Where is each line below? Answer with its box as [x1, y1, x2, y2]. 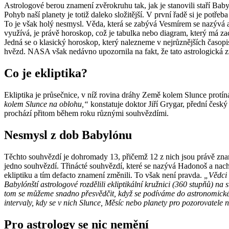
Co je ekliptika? [4, 66, 87, 80]
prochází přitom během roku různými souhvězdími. [4, 108, 169, 118]
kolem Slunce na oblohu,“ [4, 99, 88, 108]
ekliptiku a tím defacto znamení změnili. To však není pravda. [4, 170, 204, 179]
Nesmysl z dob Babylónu [4, 128, 132, 142]
